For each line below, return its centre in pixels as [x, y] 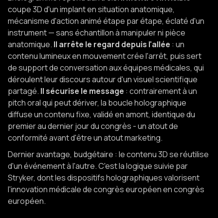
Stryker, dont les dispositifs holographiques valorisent [104, 178]
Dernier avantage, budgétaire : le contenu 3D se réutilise [108, 154]
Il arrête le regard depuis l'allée [112, 44]
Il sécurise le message [82, 91]
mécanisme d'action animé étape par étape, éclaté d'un [106, 21]
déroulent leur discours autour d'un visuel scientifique [103, 79]
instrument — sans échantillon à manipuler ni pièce [97, 33]
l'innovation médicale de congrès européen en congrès [106, 189]
